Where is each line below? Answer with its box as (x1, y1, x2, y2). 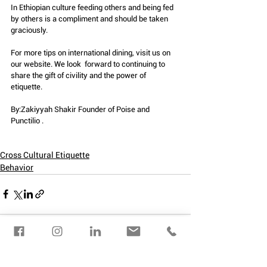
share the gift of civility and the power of (11, 70, 150, 80)
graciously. (11, 25, 48, 35)
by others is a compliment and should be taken (11, 14, 170, 23)
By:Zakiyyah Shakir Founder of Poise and (11, 104, 151, 114)
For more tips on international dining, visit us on (11, 48, 172, 57)
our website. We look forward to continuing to (11, 59, 167, 69)
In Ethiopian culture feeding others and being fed (11, 2, 175, 12)
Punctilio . (11, 116, 45, 125)
